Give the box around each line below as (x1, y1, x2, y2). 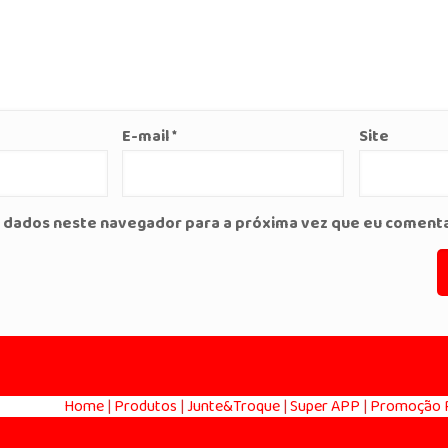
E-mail (122, 122, 173, 151)
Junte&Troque (186, 392, 280, 421)
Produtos (113, 392, 177, 421)
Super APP (289, 392, 360, 421)
